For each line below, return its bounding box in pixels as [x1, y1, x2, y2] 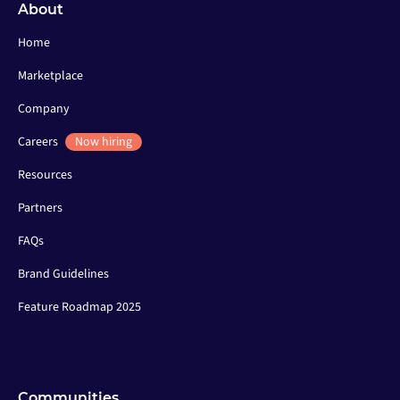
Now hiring [75, 133, 133, 152]
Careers [18, 133, 61, 152]
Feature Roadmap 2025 [18, 298, 141, 317]
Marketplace [18, 67, 83, 86]
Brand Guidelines [18, 265, 109, 284]
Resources [18, 166, 72, 185]
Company [18, 100, 70, 119]
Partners [18, 199, 62, 218]
